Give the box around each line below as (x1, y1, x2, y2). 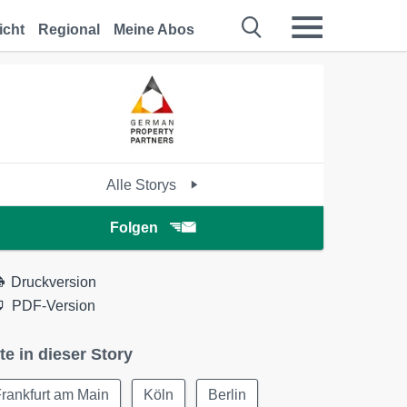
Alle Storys (106, 177, 181, 193)
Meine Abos (114, 22, 194, 37)
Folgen (109, 220, 158, 235)
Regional (38, 22, 100, 37)
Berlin (208, 387, 247, 402)
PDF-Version (12, 298, 96, 313)
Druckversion (11, 274, 97, 290)
